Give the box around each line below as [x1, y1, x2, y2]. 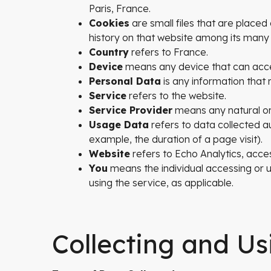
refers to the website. [126, 90, 226, 102]
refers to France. [129, 46, 208, 58]
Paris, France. [89, 2, 151, 15]
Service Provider [89, 104, 172, 116]
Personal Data [89, 75, 161, 87]
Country [89, 46, 129, 58]
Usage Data [89, 119, 149, 131]
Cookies [89, 17, 129, 29]
